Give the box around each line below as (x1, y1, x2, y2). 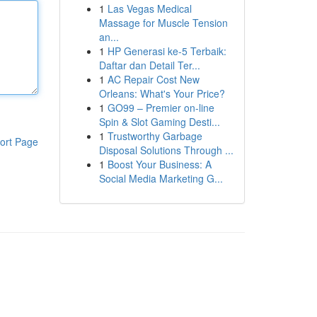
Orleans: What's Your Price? (98, 86, 225, 100)
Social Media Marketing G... (98, 171, 223, 185)
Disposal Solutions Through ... (98, 143, 234, 157)
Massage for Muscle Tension (98, 16, 228, 30)
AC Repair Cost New (107, 72, 200, 86)
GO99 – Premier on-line (107, 100, 214, 115)
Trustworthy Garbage (107, 129, 202, 143)
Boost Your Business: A (107, 157, 212, 171)
